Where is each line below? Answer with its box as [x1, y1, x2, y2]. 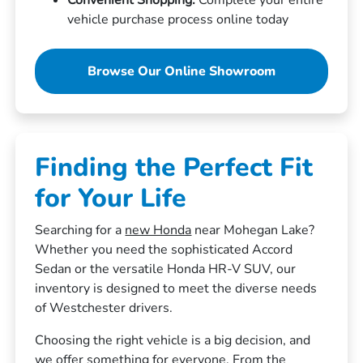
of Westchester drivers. [35, 298, 173, 317]
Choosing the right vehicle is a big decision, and [35, 331, 311, 349]
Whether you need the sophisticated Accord [35, 240, 293, 258]
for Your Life [35, 180, 187, 216]
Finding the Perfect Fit [35, 149, 314, 185]
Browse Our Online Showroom [88, 62, 275, 80]
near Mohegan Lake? [191, 220, 315, 239]
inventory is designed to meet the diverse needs [35, 279, 318, 297]
